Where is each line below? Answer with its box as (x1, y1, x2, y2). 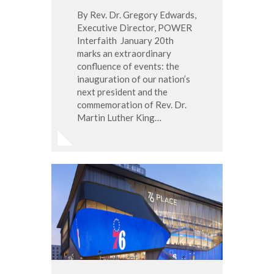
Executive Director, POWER (77, 21, 192, 33)
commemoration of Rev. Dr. (77, 98, 187, 110)
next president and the (77, 86, 168, 97)
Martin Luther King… (77, 111, 161, 123)
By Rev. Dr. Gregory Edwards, (77, 9, 196, 20)
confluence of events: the (77, 60, 179, 72)
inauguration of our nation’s (77, 73, 190, 84)
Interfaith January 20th (77, 34, 174, 46)
